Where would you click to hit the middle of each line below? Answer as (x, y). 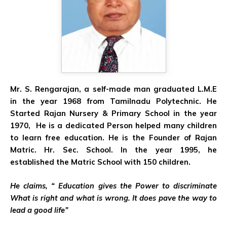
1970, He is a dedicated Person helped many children (113, 126)
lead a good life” (39, 210)
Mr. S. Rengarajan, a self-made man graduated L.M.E (113, 89)
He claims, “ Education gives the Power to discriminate (113, 186)
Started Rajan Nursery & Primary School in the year (113, 113)
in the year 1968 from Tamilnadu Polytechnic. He (113, 101)
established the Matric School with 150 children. (101, 162)
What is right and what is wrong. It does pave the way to (113, 198)
